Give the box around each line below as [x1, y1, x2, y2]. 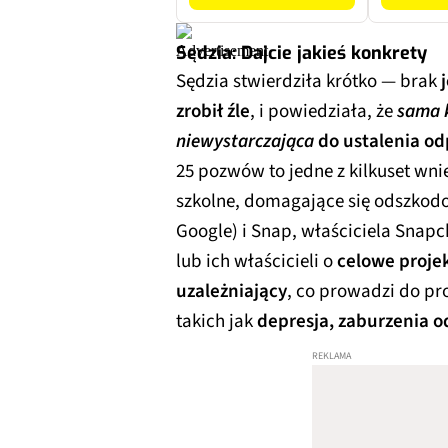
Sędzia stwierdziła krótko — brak [176, 67, 437, 95]
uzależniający [176, 277, 287, 305]
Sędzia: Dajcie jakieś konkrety [176, 40, 427, 65]
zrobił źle [176, 97, 250, 125]
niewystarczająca [176, 127, 314, 155]
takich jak [176, 307, 257, 335]
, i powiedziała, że [250, 97, 397, 125]
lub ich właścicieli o [176, 247, 337, 275]
